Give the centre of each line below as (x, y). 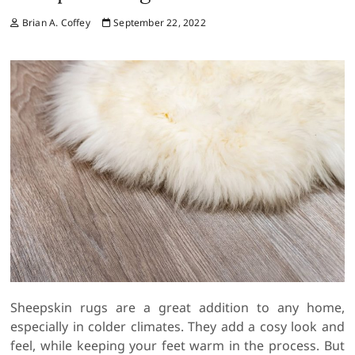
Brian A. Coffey (55, 22)
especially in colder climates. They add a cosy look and (177, 327)
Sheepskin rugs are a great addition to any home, (177, 308)
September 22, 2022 (158, 22)
